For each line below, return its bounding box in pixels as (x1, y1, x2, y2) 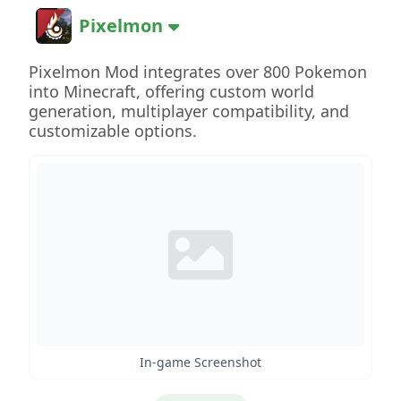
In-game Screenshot (140, 353, 261, 371)
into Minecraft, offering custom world (29, 81, 314, 102)
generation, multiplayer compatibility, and (29, 100, 349, 122)
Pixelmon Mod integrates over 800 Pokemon (29, 61, 367, 82)
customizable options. (29, 120, 197, 141)
